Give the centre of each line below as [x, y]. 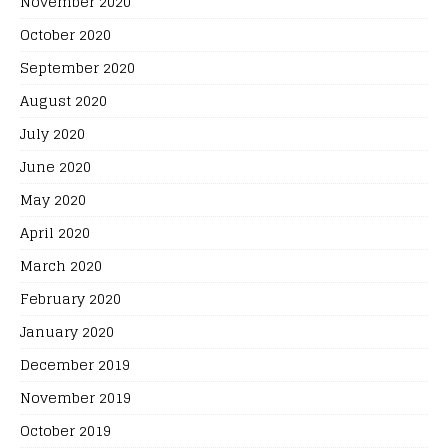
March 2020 [61, 265]
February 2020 [70, 298]
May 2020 [53, 199]
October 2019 [65, 430]
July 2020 [52, 133]
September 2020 [77, 67]
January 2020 [67, 331]
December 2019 [75, 364]
